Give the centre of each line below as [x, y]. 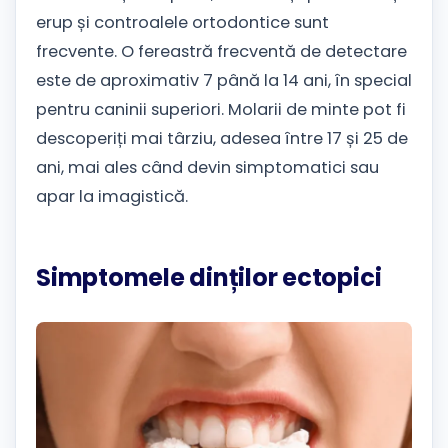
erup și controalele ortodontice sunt [182, 22]
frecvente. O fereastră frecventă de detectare [221, 51]
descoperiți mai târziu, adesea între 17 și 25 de [222, 138]
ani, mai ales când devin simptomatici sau [207, 167]
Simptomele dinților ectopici [209, 277]
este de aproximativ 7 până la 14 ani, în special [224, 80]
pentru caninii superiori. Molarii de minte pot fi [221, 109]
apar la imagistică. [112, 196]
